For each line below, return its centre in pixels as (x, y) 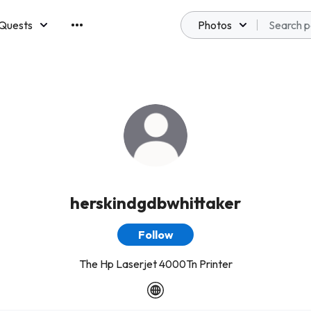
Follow (155, 235)
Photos (215, 25)
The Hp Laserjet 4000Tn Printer (155, 264)
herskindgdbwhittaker (155, 203)
